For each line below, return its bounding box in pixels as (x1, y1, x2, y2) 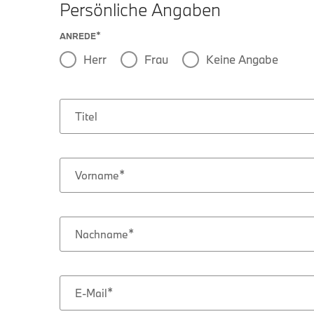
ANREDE (60, 30, 96, 41)
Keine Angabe (206, 52, 278, 67)
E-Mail (75, 286, 107, 300)
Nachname (75, 227, 128, 241)
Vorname (75, 168, 119, 182)
